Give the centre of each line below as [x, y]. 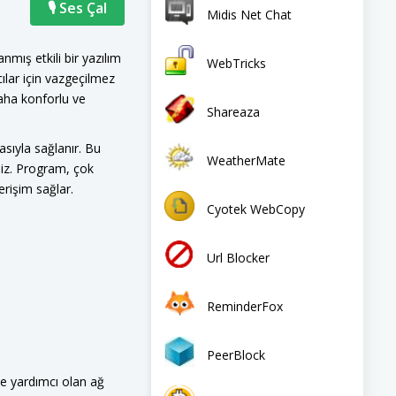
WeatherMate [246, 160]
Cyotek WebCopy [256, 209]
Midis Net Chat [249, 14]
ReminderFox [245, 306]
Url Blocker [238, 257]
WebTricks [236, 63]
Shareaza [233, 111]
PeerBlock [236, 354]
